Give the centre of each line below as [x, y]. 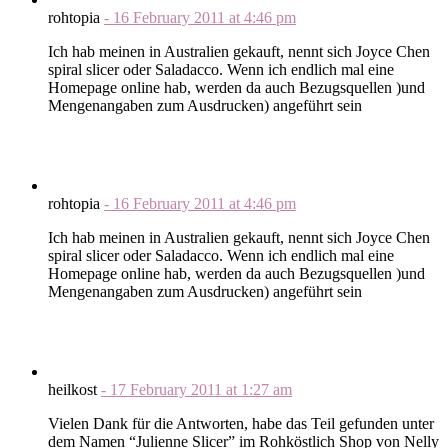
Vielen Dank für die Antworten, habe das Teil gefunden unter [241, 423]
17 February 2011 [168, 389]
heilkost [74, 389]
